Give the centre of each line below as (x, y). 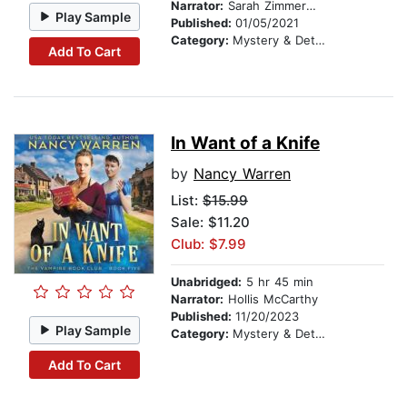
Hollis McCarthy (271, 299)
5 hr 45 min (278, 282)
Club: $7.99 (208, 244)
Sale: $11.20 (210, 223)
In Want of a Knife (245, 144)
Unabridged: (206, 282)
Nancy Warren (242, 174)
